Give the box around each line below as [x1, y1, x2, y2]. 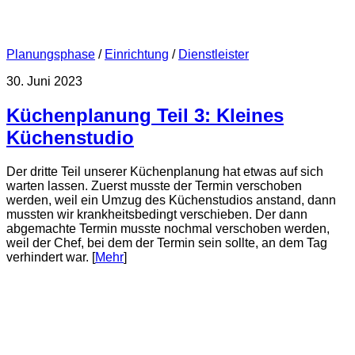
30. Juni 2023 [6, 74, 82, 89]
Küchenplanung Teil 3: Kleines [6, 105, 284, 127]
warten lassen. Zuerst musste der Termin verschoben [6, 179, 302, 193]
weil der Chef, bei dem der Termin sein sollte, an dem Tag [6, 236, 327, 250]
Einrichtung [105, 48, 169, 62]
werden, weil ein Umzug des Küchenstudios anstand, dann [6, 193, 336, 208]
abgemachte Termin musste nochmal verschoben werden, [6, 222, 330, 236]
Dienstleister [178, 48, 249, 62]
